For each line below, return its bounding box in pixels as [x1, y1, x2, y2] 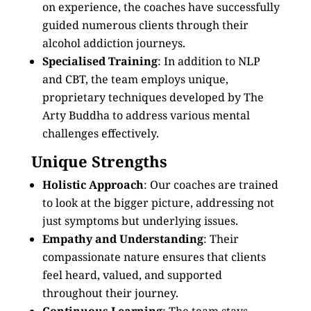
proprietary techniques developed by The [42, 90, 264, 105]
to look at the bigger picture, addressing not [42, 195, 274, 210]
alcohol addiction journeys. [42, 35, 185, 51]
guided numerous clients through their [42, 17, 249, 33]
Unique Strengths [31, 151, 167, 171]
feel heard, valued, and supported [42, 267, 222, 283]
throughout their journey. [42, 285, 178, 301]
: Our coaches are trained [143, 177, 278, 192]
